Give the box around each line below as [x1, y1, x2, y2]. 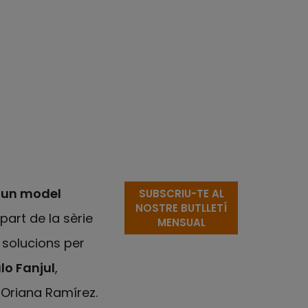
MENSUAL [157, 215, 206, 230]
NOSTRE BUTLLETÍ [135, 201, 227, 215]
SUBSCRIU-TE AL [138, 186, 224, 201]
